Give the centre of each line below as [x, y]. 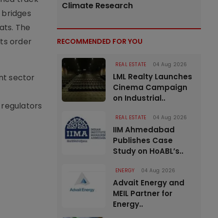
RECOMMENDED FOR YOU [100, 41]
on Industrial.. [139, 98]
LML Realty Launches [153, 77]
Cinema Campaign [150, 87]
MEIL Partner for [143, 193]
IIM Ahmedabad [144, 130]
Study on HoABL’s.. [148, 151]
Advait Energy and [149, 183]
